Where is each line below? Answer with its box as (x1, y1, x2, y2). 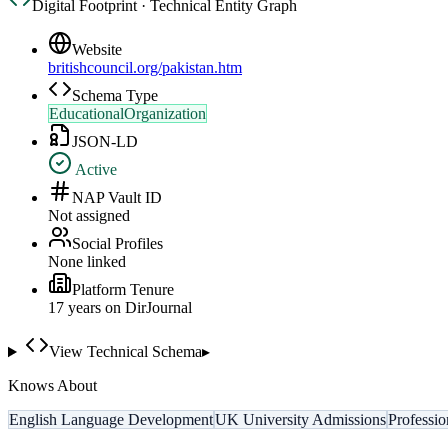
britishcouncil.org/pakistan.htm (48, 59, 242, 77)
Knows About (8, 377, 97, 395)
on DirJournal (101, 299, 192, 317)
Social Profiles (72, 235, 163, 253)
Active (72, 161, 117, 179)
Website (72, 41, 122, 59)
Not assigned (48, 207, 130, 225)
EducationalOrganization (49, 105, 206, 123)
